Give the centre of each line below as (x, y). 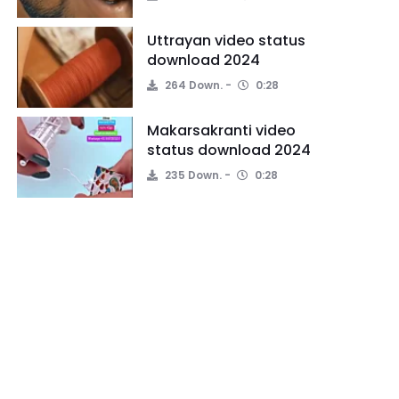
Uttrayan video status (226, 41)
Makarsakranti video (221, 130)
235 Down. (192, 175)
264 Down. (192, 85)
